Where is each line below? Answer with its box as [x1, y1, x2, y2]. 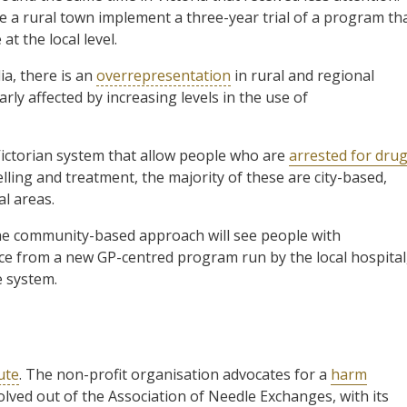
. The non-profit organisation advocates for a [19, 363, 331, 384]
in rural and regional [231, 65, 374, 85]
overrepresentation [96, 65, 231, 85]
